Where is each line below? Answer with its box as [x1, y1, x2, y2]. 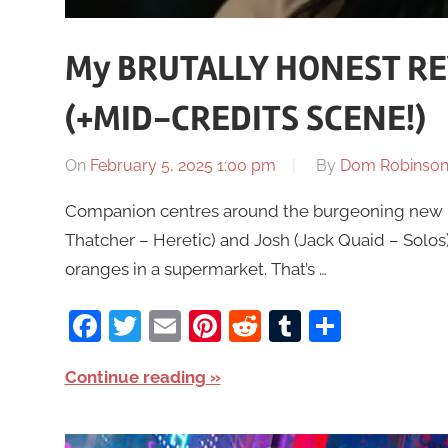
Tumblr [300, 306, 406, 344]
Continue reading [64, 366, 206, 387]
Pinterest [220, 306, 352, 344]
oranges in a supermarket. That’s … [64, 259, 327, 280]
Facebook [100, 306, 247, 344]
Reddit [260, 306, 358, 344]
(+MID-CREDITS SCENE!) [64, 97, 426, 142]
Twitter [140, 306, 243, 344]
